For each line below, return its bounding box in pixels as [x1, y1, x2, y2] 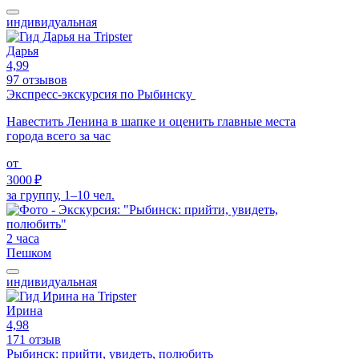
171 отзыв [6, 332, 61, 346]
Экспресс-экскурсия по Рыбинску [6, 87, 196, 101]
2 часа [6, 231, 39, 245]
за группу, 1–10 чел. [6, 188, 115, 202]
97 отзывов [6, 72, 67, 87]
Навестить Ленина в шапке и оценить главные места [6, 114, 296, 128]
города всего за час [6, 128, 111, 143]
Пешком [6, 245, 51, 260]
